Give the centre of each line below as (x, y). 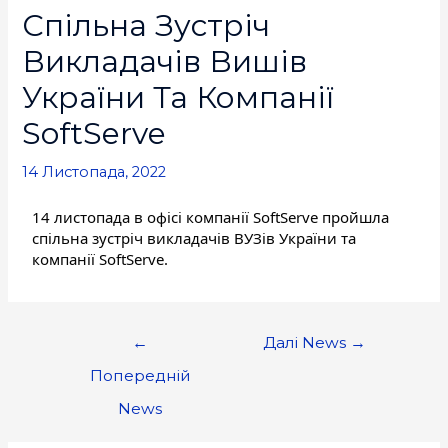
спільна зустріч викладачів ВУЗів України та (194, 238)
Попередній (140, 375)
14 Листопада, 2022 (94, 171)
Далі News (307, 342)
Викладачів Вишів (165, 61)
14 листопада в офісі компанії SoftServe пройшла (211, 217)
